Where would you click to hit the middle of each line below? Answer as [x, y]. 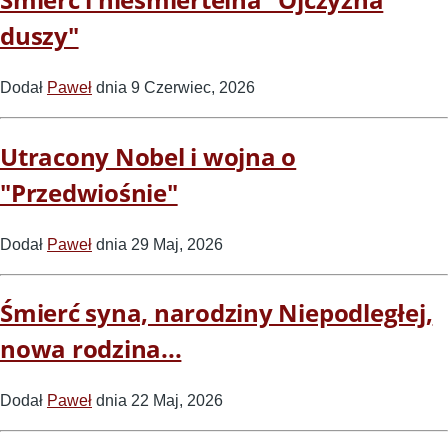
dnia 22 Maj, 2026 [157, 401]
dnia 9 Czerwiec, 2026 [173, 87]
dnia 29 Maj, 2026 [157, 244]
